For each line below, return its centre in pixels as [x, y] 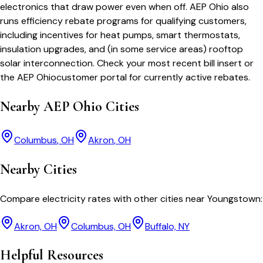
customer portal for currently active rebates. [153, 77]
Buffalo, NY [167, 226]
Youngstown [234, 198]
